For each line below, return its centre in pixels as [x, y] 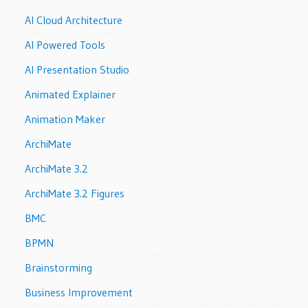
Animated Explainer [70, 95]
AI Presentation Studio [77, 70]
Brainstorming [59, 268]
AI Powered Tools [65, 45]
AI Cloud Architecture [74, 20]
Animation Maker [65, 119]
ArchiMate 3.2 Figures [75, 194]
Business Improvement [79, 293]
